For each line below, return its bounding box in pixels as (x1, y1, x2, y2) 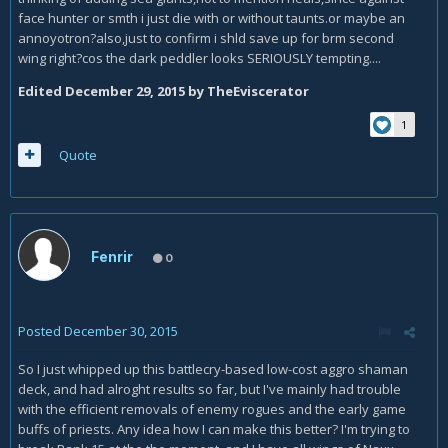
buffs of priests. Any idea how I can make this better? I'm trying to (18, 419, 410, 438)
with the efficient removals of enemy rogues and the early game (18, 399, 406, 418)
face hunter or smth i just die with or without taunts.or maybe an (18, 8, 405, 27)
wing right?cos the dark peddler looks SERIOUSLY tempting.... (18, 48, 381, 67)
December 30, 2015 (64, 321, 178, 340)
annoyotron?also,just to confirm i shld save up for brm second (18, 28, 394, 47)
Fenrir (91, 247, 133, 265)
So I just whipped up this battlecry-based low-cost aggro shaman (18, 359, 408, 378)
